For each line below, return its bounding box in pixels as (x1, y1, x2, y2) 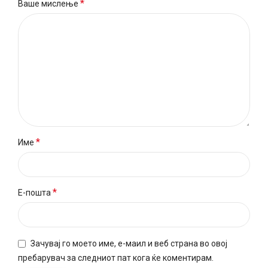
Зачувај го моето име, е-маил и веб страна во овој (31, 239, 227, 249)
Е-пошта (18, 188, 53, 197)
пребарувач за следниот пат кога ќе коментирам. (18, 252, 214, 263)
